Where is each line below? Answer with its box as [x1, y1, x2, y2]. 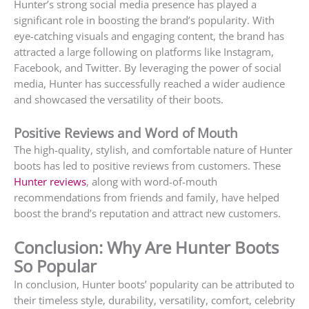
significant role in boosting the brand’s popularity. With [14, 12, 275, 27]
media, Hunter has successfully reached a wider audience [14, 76, 285, 90]
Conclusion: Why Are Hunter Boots [14, 235, 279, 259]
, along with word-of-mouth [86, 175, 217, 189]
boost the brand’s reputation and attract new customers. [14, 206, 281, 221]
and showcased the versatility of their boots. [14, 92, 223, 106]
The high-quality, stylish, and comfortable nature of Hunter [14, 143, 292, 157]
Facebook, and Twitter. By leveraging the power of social [14, 60, 281, 74]
